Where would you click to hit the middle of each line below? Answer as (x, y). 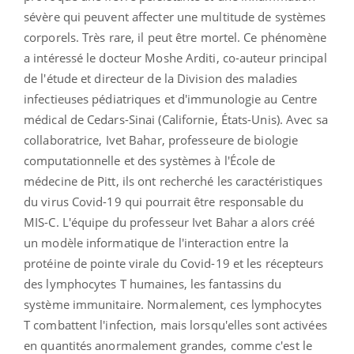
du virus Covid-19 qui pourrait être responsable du (164, 201)
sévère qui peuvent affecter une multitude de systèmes (175, 16)
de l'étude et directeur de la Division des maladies (161, 78)
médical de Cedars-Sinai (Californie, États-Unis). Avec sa (176, 119)
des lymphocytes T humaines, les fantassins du (153, 283)
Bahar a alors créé (265, 222)
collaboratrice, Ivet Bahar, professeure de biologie (161, 139)
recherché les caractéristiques (241, 181)
